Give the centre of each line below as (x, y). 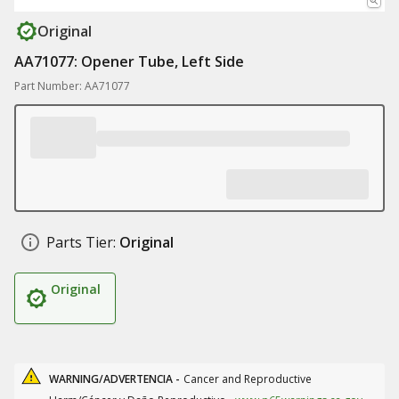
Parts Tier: (81, 242)
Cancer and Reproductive (248, 379)
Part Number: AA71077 (72, 86)
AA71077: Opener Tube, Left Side (129, 61)
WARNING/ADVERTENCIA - (114, 379)
